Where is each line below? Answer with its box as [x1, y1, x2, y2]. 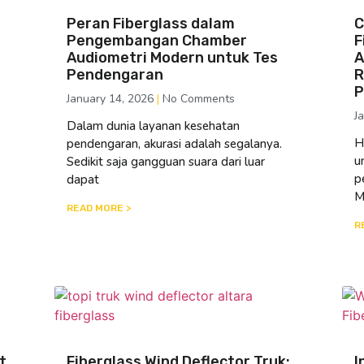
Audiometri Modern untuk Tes [67, 48, 279, 67]
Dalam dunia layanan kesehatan [67, 117, 240, 134]
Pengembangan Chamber [67, 31, 248, 50]
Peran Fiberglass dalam [67, 14, 236, 32]
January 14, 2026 [67, 90, 158, 106]
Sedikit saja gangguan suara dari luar [67, 153, 266, 170]
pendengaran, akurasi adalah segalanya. [67, 135, 283, 152]
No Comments [159, 90, 236, 106]
